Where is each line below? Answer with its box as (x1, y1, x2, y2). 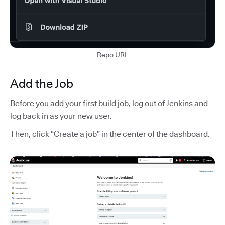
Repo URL (96, 50, 129, 59)
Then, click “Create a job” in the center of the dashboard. (10, 129, 210, 139)
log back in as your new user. (10, 110, 112, 121)
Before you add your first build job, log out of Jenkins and (10, 98, 208, 108)
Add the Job (10, 76, 73, 91)
